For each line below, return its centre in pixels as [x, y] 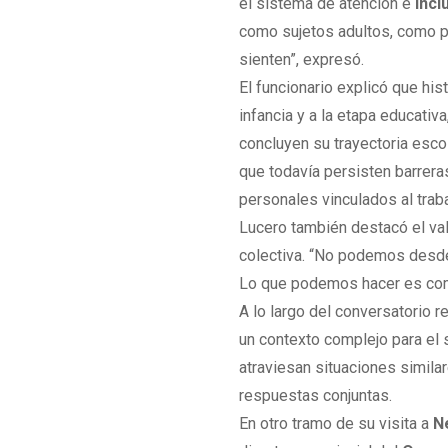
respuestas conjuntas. [316, 395]
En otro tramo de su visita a [336, 423]
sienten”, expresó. [302, 59]
